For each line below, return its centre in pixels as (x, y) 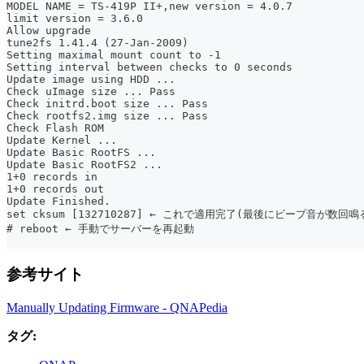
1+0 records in (52, 177)
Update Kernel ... (62, 141)
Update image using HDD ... (91, 80)
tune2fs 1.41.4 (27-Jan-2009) (97, 43)
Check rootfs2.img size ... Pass (107, 116)
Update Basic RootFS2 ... (84, 165)
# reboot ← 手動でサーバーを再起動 (100, 229)
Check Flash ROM (55, 128)
